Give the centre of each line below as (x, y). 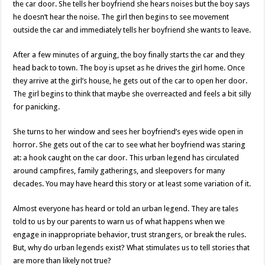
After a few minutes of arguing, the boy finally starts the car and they (129, 55)
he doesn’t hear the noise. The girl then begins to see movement (121, 17)
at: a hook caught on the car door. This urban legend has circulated (126, 158)
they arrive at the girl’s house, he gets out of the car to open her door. (130, 81)
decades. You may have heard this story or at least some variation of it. (132, 184)
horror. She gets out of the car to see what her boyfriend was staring (130, 145)
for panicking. (37, 107)
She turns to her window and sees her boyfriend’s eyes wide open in (128, 132)
